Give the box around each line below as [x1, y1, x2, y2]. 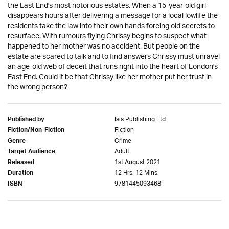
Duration [8, 168, 33, 180]
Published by [8, 114, 44, 126]
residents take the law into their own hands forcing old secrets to [8, 18, 215, 34]
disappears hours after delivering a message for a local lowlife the [8, 8, 218, 24]
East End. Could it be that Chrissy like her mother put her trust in [8, 70, 212, 85]
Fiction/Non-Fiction [8, 125, 64, 137]
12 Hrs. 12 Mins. [114, 166, 159, 180]
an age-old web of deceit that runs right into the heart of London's [8, 59, 218, 75]
